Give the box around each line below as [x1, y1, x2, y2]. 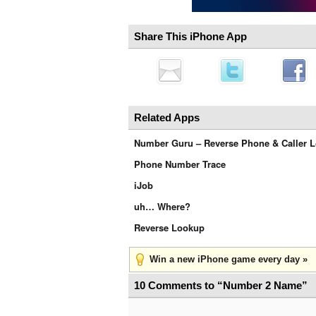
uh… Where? [134, 200, 190, 213]
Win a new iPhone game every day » [150, 254, 308, 265]
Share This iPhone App [134, 30, 247, 42]
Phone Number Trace [134, 157, 226, 171]
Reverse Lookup [134, 221, 205, 234]
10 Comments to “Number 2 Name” [134, 279, 308, 291]
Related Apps [134, 111, 200, 123]
